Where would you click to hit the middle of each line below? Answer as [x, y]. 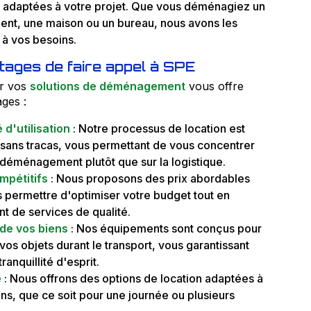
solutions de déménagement [107, 86]
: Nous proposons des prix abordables [149, 178]
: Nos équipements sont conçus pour [165, 228]
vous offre [214, 86]
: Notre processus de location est [157, 128]
